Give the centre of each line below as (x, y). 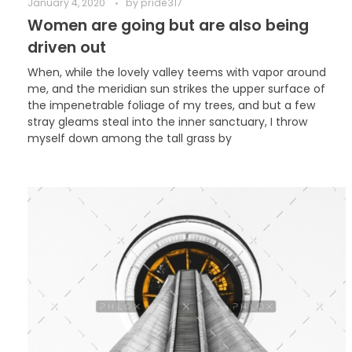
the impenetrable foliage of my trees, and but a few (171, 106)
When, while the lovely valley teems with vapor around (177, 73)
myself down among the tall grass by (130, 139)
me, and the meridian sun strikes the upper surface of (176, 89)
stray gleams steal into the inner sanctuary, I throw (167, 122)
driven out (67, 48)
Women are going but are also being (168, 26)
